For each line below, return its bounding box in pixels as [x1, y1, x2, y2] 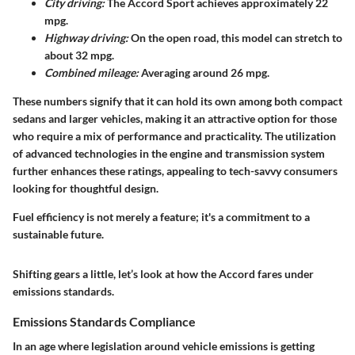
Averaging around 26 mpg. [139, 66, 269, 79]
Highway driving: [44, 31, 128, 44]
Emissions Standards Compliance [13, 314, 196, 329]
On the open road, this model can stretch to [128, 31, 342, 44]
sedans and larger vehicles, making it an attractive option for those [13, 112, 337, 125]
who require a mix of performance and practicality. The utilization [13, 129, 336, 143]
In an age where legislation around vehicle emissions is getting [13, 339, 315, 353]
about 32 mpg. [44, 48, 114, 62]
